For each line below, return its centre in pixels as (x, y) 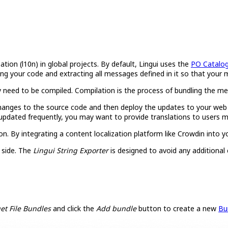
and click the (74, 208)
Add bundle (116, 208)
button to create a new (177, 208)
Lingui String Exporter (71, 150)
